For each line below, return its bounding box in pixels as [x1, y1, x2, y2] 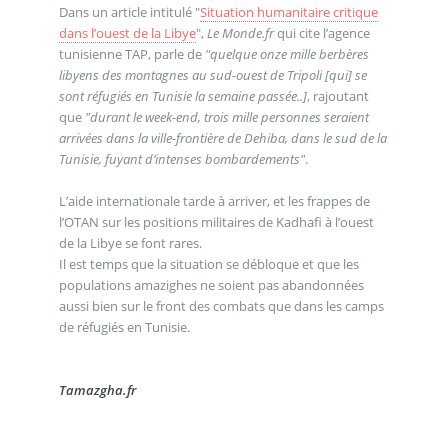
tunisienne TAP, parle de [58, 44, 205, 63]
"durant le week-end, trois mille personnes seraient [84, 107, 369, 126]
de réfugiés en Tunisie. [58, 317, 190, 336]
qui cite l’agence [273, 23, 370, 42]
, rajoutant [306, 86, 369, 105]
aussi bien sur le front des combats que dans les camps [58, 296, 384, 315]
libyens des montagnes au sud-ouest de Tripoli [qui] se [58, 65, 367, 84]
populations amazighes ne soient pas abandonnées [58, 275, 364, 294]
